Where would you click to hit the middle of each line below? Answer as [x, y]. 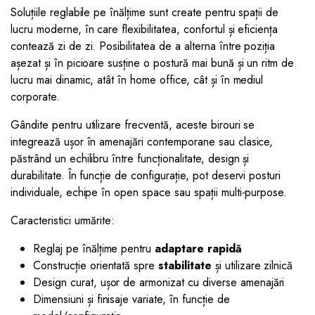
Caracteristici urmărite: [63, 220]
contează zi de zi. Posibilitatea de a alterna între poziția [143, 46]
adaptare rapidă [198, 248]
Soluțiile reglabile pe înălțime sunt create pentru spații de [145, 12]
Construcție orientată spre [96, 265]
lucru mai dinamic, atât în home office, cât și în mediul [137, 79]
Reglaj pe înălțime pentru [94, 248]
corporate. [35, 96]
